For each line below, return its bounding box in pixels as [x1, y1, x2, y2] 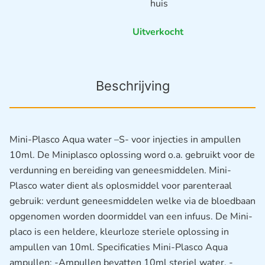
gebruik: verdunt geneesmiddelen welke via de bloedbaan [9, 195, 256, 208]
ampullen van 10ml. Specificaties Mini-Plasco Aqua [9, 241, 228, 254]
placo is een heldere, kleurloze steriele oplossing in [9, 225, 229, 239]
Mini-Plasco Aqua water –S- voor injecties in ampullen [9, 133, 241, 147]
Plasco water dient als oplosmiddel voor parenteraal [9, 179, 232, 193]
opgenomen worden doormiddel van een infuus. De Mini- [9, 210, 253, 224]
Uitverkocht [132, 25, 183, 38]
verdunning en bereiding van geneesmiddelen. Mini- [9, 164, 231, 177]
